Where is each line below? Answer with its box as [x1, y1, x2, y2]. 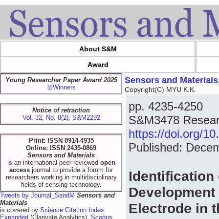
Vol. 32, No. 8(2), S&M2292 [22, 114, 100, 121]
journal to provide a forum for [30, 166, 113, 174]
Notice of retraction [32, 107, 90, 114]
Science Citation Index [40, 206, 104, 214]
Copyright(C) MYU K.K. [125, 86, 196, 93]
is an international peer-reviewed [7, 159, 100, 166]
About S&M [79, 45, 117, 53]
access [9, 166, 30, 174]
